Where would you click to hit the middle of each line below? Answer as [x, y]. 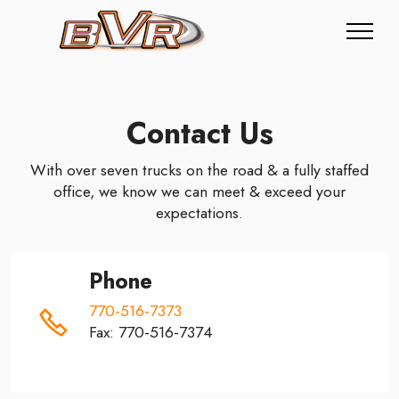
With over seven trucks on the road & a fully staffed [199, 170]
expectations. [199, 213]
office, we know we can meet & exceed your [199, 191]
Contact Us [199, 133]
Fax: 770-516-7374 [151, 332]
